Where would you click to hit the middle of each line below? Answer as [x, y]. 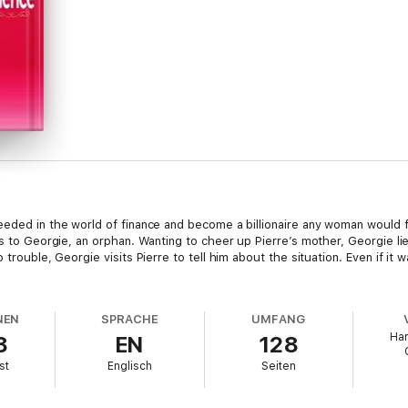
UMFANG [279, 319]
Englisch [129, 366]
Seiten [278, 366]
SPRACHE [129, 319]
